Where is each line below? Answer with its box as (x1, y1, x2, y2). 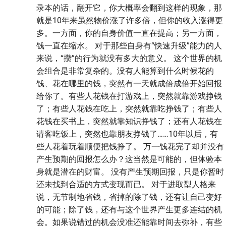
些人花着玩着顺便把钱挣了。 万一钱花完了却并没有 (36, 141, 224, 151)
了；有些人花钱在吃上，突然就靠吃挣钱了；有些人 (36, 103, 222, 114)
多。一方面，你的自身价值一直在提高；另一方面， (36, 28, 222, 38)
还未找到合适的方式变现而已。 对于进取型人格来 (36, 179, 216, 189)
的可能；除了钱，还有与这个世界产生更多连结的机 (36, 204, 222, 214)
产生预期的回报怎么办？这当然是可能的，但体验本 (36, 154, 222, 164)
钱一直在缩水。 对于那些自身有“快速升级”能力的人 (36, 40, 222, 50)
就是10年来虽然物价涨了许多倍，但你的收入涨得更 (36, 15, 223, 25)
